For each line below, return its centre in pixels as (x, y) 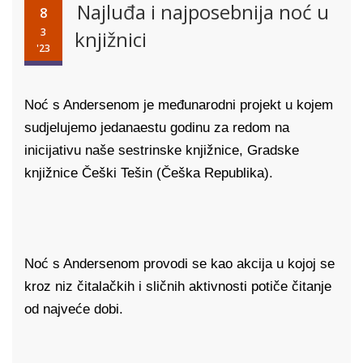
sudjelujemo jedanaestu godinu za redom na (157, 128)
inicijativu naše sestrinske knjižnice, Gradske (162, 150)
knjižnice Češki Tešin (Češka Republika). (149, 173)
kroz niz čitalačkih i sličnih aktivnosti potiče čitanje (178, 286)
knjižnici (111, 39)
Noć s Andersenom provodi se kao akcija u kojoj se (179, 264)
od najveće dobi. (74, 309)
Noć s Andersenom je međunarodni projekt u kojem (179, 105)
